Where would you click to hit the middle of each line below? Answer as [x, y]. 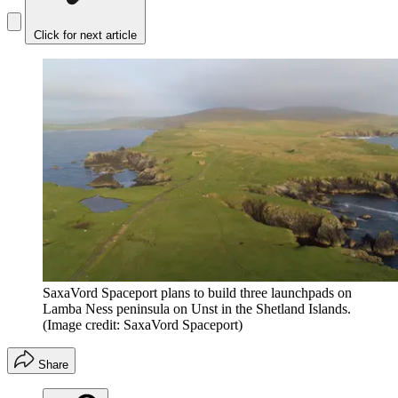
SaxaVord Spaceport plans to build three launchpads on [197, 293]
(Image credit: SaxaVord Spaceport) [143, 325]
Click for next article [85, 36]
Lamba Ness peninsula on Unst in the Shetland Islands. [197, 309]
